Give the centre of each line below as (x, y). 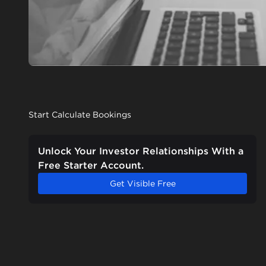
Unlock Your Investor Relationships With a (141, 151)
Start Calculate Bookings (80, 115)
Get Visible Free (142, 184)
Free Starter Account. (91, 166)
